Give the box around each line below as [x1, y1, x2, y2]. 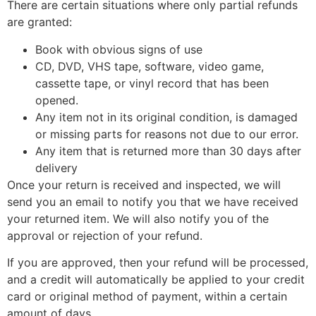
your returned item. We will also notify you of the [7, 211, 269, 226]
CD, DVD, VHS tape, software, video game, [35, 59, 264, 73]
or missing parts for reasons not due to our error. [35, 126, 298, 141]
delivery [35, 160, 78, 175]
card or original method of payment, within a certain [7, 289, 287, 304]
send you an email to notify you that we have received [7, 194, 298, 209]
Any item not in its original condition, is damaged [35, 109, 298, 124]
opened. [35, 92, 78, 107]
